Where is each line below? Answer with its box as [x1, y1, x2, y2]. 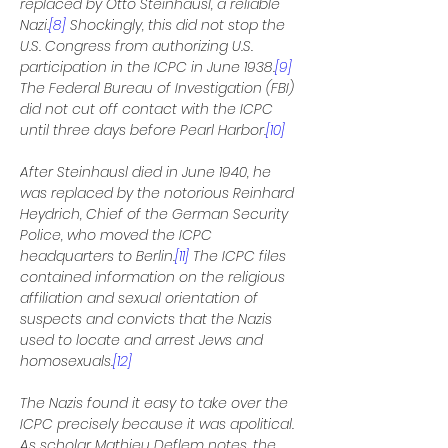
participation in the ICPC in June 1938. [20, 57, 275, 77]
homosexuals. [20, 351, 113, 371]
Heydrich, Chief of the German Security [20, 204, 292, 224]
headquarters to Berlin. [20, 246, 175, 266]
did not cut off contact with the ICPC [20, 99, 277, 119]
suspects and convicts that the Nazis [20, 309, 276, 329]
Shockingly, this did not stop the [66, 15, 289, 35]
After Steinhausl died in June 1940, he [20, 162, 275, 182]
